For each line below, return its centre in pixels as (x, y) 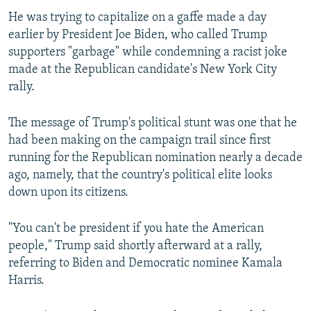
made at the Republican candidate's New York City (143, 70)
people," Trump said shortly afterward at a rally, (135, 246)
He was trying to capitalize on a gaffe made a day (137, 18)
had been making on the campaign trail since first (140, 141)
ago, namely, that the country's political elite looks (140, 176)
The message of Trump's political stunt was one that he (153, 124)
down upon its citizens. (68, 193)
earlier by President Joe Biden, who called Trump (138, 35)
